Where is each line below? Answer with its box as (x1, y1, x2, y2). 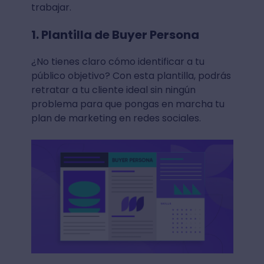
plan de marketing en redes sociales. (31, 111, 206, 126)
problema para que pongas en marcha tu (31, 97, 225, 111)
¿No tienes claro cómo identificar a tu (31, 55, 204, 69)
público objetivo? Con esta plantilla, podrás (31, 69, 231, 83)
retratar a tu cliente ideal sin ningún (31, 83, 196, 97)
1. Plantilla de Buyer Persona (31, 27, 202, 44)
